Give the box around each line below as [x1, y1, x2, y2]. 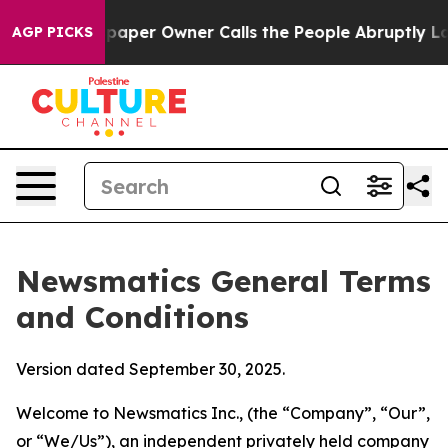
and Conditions [16, 298, 249, 336]
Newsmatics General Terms [16, 262, 431, 300]
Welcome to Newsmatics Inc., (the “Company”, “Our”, [16, 403, 430, 423]
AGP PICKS [12, 23, 93, 41]
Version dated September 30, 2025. [16, 359, 285, 379]
